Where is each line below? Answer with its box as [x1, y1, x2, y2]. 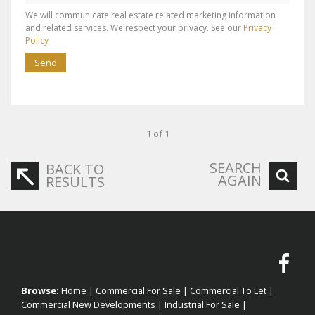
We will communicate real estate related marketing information [25, 8, 276, 21]
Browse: [21, 283, 59, 297]
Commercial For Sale [96, 283, 181, 297]
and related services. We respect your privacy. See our [25, 21, 243, 34]
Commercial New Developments [21, 297, 155, 311]
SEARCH [210, 157, 262, 177]
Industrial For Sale [165, 297, 240, 311]
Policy [25, 34, 49, 46]
